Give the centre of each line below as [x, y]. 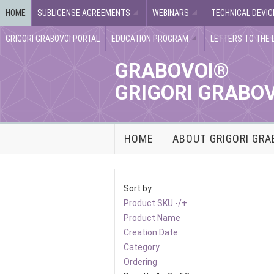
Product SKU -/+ [155, 203]
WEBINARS [171, 13]
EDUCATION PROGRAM [150, 39]
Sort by [138, 188]
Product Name [152, 218]
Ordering [140, 262]
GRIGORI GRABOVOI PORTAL [53, 39]
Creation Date [151, 232]
